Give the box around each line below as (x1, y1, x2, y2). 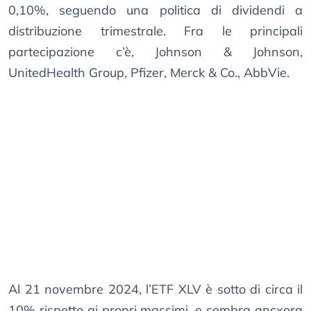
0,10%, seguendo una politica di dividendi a (8, 2, 303, 19)
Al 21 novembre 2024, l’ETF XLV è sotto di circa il (8, 281, 303, 298)
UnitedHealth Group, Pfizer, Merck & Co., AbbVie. (8, 65, 289, 81)
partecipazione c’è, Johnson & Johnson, (8, 44, 303, 60)
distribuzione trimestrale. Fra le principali (8, 23, 303, 40)
